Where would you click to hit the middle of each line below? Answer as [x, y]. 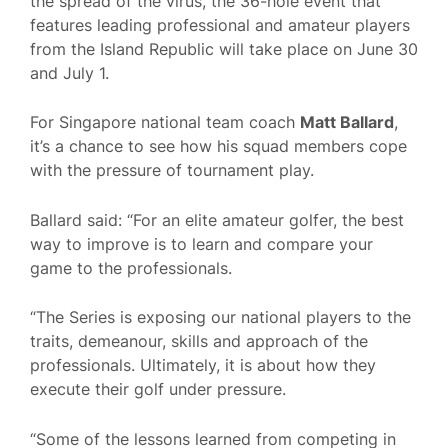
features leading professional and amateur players [220, 24]
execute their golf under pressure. [158, 389]
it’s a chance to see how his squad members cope [218, 146]
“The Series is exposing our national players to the [220, 317]
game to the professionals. [131, 267]
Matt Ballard [347, 122]
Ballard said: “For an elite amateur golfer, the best [217, 219]
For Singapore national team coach [165, 122]
